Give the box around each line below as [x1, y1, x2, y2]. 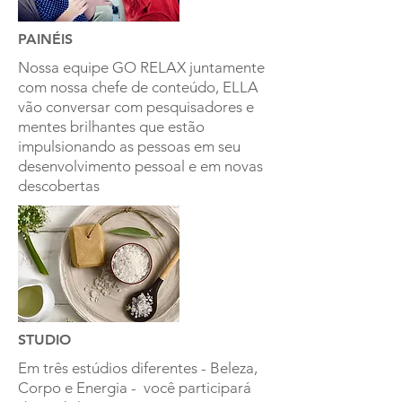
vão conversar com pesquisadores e [18, 97, 254, 116]
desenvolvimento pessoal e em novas [18, 156, 263, 175]
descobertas [18, 176, 100, 195]
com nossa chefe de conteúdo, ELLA [18, 77, 258, 96]
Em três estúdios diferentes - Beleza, [18, 358, 258, 377]
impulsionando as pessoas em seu [18, 136, 240, 155]
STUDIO [18, 330, 71, 348]
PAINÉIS [18, 30, 73, 48]
